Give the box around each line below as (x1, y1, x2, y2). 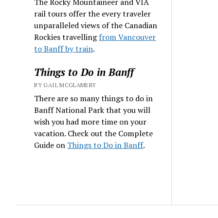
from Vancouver (99, 31, 156, 42)
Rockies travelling (34, 31, 99, 42)
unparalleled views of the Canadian (34, 19, 158, 31)
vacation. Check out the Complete (34, 127, 153, 139)
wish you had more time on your (34, 116, 147, 127)
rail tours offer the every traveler (34, 8, 151, 19)
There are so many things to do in (34, 92, 153, 104)
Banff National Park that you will (34, 104, 151, 115)
